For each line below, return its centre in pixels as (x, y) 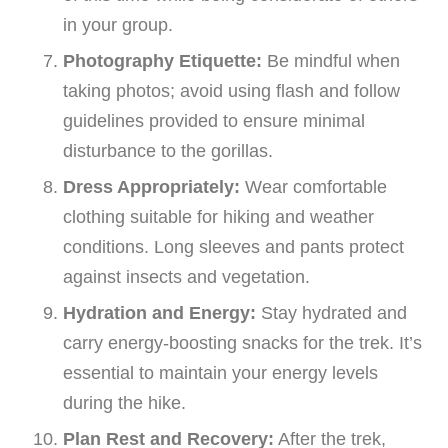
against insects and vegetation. (186, 277)
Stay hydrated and (331, 313)
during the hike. (124, 403)
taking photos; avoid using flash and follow (231, 91)
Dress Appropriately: (151, 187)
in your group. (118, 25)
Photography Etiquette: (162, 61)
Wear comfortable (313, 187)
